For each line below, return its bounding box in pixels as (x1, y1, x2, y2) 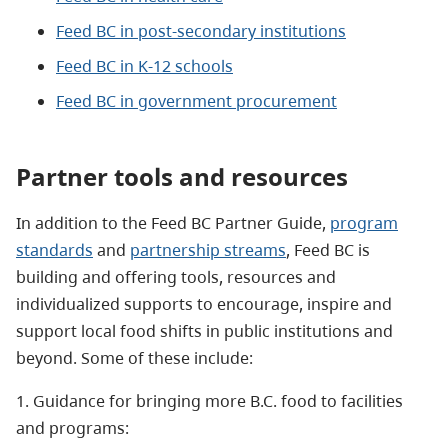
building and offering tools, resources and (16, 265, 336, 288)
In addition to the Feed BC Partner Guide (16, 211, 322, 234)
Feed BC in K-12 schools (56, 55, 233, 77)
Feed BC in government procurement (56, 90, 337, 112)
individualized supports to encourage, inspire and (16, 292, 392, 315)
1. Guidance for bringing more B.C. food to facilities (16, 389, 403, 412)
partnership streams (130, 238, 286, 261)
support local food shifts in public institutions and (16, 319, 393, 342)
